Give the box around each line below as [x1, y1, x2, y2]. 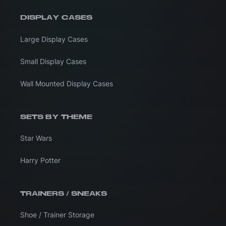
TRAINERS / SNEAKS [20, 189, 107, 198]
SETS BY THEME [20, 112, 92, 121]
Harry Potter [20, 155, 61, 164]
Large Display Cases [20, 34, 88, 43]
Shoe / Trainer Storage [20, 210, 94, 219]
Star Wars [20, 133, 52, 142]
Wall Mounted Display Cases [20, 79, 113, 88]
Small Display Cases [20, 56, 86, 66]
